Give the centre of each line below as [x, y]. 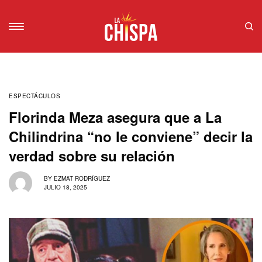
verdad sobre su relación [92, 155]
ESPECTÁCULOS [35, 96]
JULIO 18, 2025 [65, 187]
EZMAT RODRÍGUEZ [82, 179]
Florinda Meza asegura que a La [115, 117]
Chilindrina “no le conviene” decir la [131, 136]
